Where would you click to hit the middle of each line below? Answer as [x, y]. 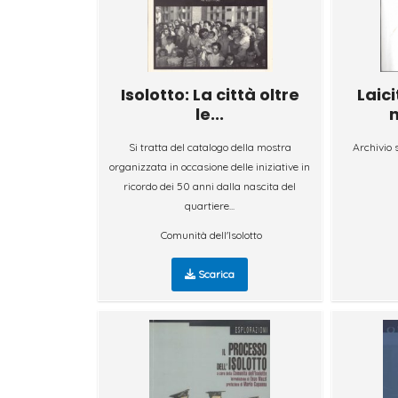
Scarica [215, 274]
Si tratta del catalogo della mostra [210, 147]
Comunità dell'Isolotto [212, 235]
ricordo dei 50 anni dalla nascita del [210, 186]
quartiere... [210, 205]
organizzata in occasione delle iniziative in [210, 166]
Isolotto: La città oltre [210, 94]
